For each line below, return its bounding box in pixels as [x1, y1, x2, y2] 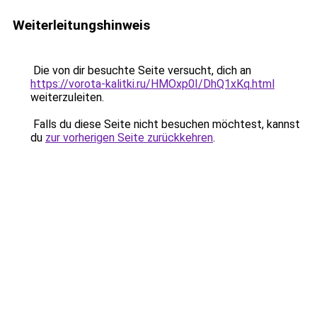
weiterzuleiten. [30, 91, 104, 104]
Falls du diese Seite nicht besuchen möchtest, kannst [30, 117, 300, 131]
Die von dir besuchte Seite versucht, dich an [30, 64, 251, 77]
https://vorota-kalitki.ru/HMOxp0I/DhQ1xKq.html [30, 77, 275, 91]
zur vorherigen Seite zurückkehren [45, 131, 213, 144]
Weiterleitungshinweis [13, 17, 150, 33]
